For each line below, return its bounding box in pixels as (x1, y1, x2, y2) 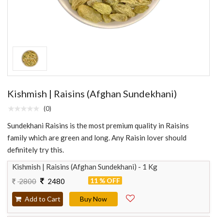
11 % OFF (90, 176, 121, 185)
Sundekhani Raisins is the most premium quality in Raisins (7, 121, 189, 130)
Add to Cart (23, 194, 61, 203)
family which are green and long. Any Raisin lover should (7, 133, 186, 142)
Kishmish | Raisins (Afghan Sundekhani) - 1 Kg (12, 162, 157, 171)
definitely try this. (7, 145, 64, 154)
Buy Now (80, 194, 107, 203)
